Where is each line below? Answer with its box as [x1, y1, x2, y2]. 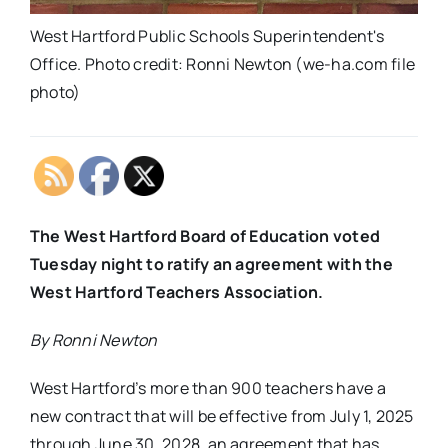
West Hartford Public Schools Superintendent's [29, 25, 384, 47]
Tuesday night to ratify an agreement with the [29, 253, 393, 275]
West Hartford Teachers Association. [29, 281, 324, 303]
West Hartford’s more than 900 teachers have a [29, 377, 386, 399]
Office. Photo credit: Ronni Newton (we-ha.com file [29, 53, 415, 75]
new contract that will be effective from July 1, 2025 [29, 405, 414, 427]
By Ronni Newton [29, 329, 158, 351]
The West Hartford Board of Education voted [29, 225, 381, 247]
